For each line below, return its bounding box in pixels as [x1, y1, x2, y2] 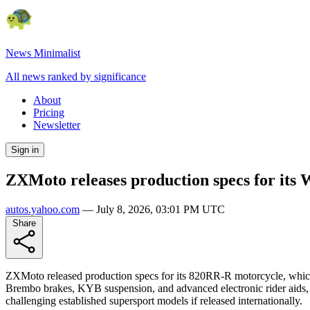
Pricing [33, 107, 64, 118]
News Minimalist [6, 47, 80, 59]
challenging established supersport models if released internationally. [6, 294, 302, 307]
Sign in [11, 145, 39, 155]
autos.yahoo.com [6, 203, 80, 215]
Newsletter [33, 119, 80, 131]
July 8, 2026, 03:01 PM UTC [96, 203, 225, 215]
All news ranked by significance [6, 71, 146, 82]
